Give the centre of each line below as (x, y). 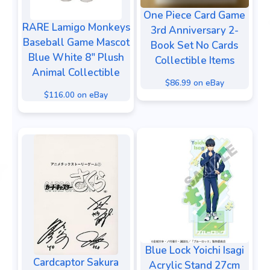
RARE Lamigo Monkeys (76, 28)
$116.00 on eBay (76, 95)
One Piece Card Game (194, 16)
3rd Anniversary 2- (194, 31)
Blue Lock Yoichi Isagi (194, 251)
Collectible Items (194, 61)
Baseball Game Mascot (76, 43)
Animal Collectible (76, 73)
